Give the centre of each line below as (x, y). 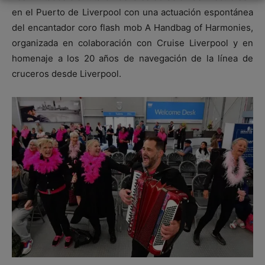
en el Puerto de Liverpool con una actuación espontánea (132, 12)
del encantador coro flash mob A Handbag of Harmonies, (132, 27)
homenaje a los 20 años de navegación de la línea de (132, 58)
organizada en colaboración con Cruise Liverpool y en (132, 43)
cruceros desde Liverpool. (67, 73)
